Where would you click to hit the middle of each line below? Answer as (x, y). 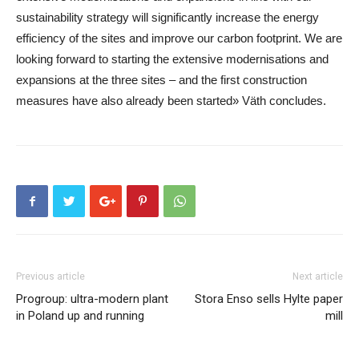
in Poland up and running (80, 316)
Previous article (50, 276)
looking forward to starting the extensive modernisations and (172, 59)
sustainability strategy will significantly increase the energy (167, 17)
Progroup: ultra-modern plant (92, 299)
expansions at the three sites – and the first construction (161, 80)
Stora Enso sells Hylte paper (269, 299)
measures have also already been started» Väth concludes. (171, 101)
